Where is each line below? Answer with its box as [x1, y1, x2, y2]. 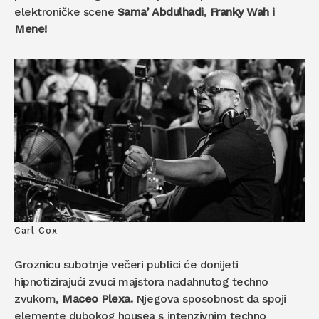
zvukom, [14, 292, 63, 305]
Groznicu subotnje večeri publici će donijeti [14, 258, 239, 271]
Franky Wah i [209, 4, 275, 19]
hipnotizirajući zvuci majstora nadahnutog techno [14, 275, 268, 288]
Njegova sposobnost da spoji [132, 292, 286, 305]
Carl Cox [14, 225, 58, 236]
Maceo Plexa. [62, 292, 133, 305]
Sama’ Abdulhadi [117, 4, 204, 19]
